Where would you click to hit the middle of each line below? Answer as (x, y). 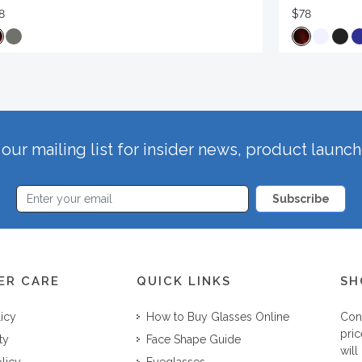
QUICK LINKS (184, 282)
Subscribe (301, 199)
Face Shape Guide (194, 340)
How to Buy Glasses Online (218, 317)
